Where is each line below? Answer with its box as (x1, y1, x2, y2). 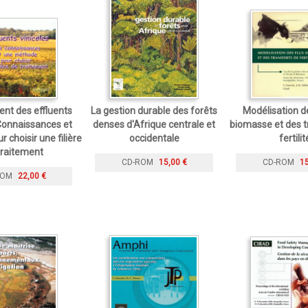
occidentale (129, 132, 179, 144)
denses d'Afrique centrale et (93, 118, 215, 130)
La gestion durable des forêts (91, 104, 217, 116)
